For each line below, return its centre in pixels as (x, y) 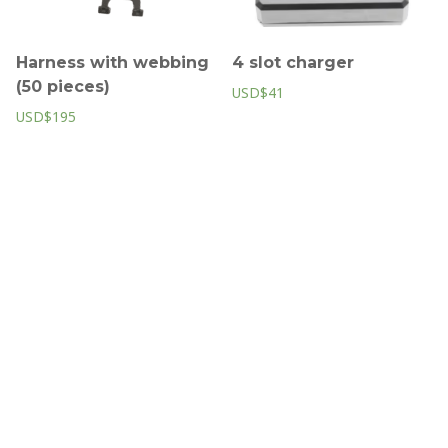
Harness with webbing (112, 62)
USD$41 (258, 92)
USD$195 (46, 116)
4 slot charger (293, 62)
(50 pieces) (63, 86)
